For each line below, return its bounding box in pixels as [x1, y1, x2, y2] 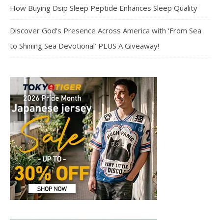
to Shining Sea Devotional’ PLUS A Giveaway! [10, 41, 159, 51]
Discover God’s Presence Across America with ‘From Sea [10, 26, 201, 36]
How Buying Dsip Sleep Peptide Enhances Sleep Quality [10, 3, 197, 13]
